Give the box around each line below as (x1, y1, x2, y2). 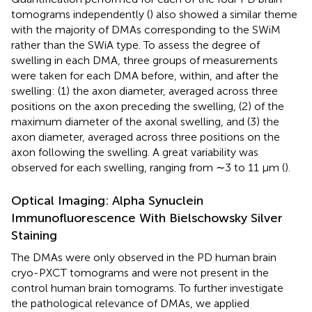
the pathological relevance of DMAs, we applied (11, 296, 249, 310)
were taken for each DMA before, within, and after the (11, 68, 279, 82)
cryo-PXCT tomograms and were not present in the (11, 265, 269, 279)
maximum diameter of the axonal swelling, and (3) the (11, 114, 279, 128)
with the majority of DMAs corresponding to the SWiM (11, 22, 281, 36)
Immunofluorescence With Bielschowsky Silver (11, 210, 283, 226)
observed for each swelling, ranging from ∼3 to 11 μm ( (11, 160, 285, 174)
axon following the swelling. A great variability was (11, 145, 258, 159)
